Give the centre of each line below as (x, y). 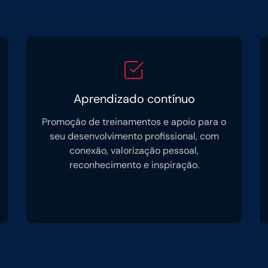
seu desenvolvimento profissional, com (134, 136)
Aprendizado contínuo (134, 99)
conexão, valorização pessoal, (134, 150)
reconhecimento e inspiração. (134, 165)
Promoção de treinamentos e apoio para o (134, 122)
